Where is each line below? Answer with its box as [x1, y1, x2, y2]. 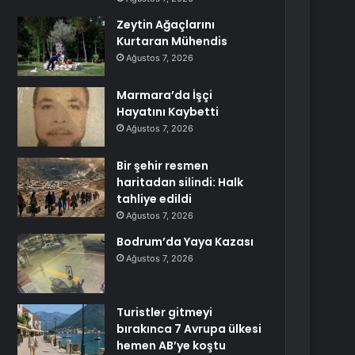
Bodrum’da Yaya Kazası [116, 234, 254, 250]
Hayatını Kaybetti [116, 104, 219, 120]
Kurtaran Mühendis [116, 33, 228, 49]
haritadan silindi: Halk [116, 174, 244, 190]
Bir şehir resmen [116, 158, 209, 174]
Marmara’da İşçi [116, 87, 213, 103]
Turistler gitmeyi [116, 304, 213, 320]
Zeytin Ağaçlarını [116, 17, 216, 32]
